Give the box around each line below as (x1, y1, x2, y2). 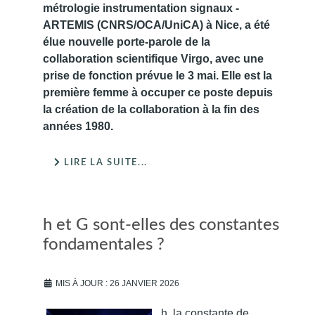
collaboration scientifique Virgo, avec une (43, 52, 264, 65)
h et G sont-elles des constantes (43, 216, 279, 233)
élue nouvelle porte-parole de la (43, 35, 210, 48)
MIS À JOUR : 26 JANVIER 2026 (56, 278, 179, 288)
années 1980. (43, 120, 113, 132)
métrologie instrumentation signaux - (43, 1, 239, 14)
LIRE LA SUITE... (60, 157, 148, 167)
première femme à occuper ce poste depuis (43, 86, 273, 98)
